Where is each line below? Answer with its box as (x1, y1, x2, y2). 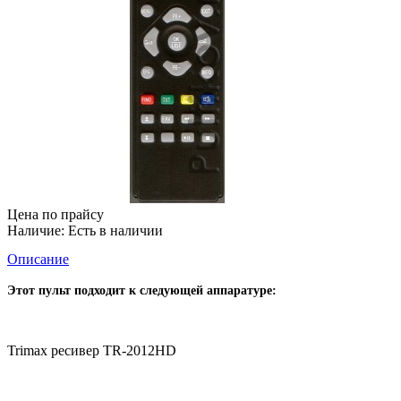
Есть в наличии (64, 223, 163, 239)
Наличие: (7, 223, 64, 239)
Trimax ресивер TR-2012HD (7, 343, 176, 359)
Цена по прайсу (7, 207, 104, 223)
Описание (7, 252, 69, 268)
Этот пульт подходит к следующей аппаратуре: (7, 284, 277, 298)
